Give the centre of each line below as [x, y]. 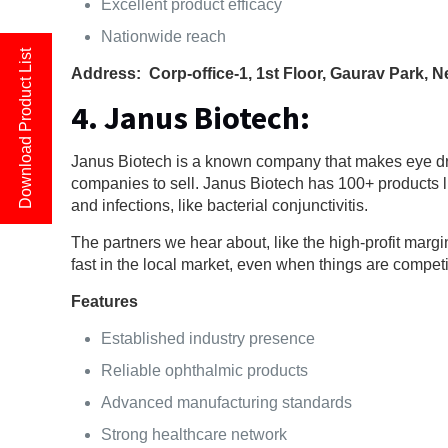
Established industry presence [208, 338]
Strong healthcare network [194, 434]
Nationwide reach [164, 36]
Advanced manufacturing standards [227, 402]
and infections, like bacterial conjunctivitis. [222, 205]
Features [105, 301]
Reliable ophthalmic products [205, 370]
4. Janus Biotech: [191, 117]
